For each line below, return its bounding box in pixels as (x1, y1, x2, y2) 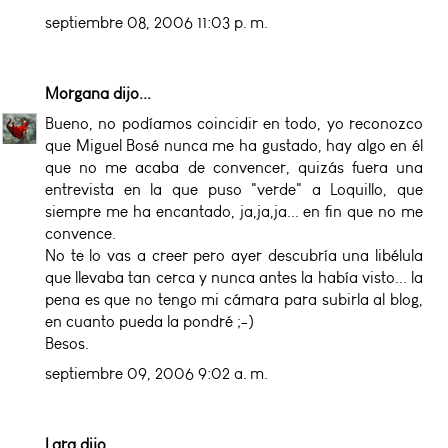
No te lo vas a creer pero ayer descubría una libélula (45, 245, 423, 265)
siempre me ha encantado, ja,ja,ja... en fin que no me (45, 201, 423, 221)
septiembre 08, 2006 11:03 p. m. (45, 12, 268, 32)
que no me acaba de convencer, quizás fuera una (45, 157, 423, 177)
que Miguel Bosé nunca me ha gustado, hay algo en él (45, 135, 423, 155)
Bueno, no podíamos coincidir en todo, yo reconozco (45, 113, 423, 133)
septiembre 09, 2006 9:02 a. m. (45, 363, 268, 383)
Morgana (45, 83, 109, 103)
